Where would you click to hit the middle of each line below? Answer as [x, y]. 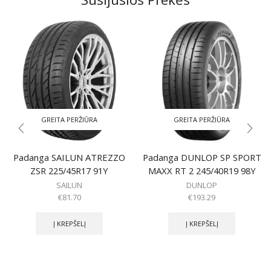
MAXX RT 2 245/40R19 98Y [202, 171]
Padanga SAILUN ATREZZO [69, 158]
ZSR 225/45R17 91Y [69, 171]
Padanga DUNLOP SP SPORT [202, 158]
